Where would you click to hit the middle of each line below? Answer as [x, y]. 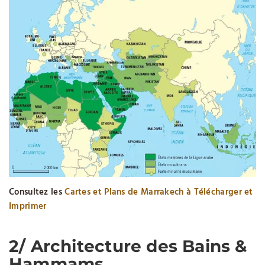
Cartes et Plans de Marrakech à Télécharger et [159, 193]
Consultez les [35, 193]
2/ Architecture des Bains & [128, 246]
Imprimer [28, 207]
